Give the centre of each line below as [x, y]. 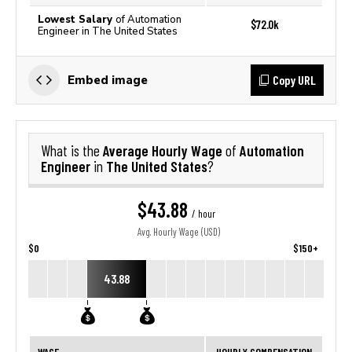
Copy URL [294, 80]
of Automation [148, 19]
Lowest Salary [77, 19]
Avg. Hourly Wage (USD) [179, 232]
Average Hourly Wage [164, 150]
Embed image [108, 80]
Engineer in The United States [108, 31]
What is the [72, 151]
